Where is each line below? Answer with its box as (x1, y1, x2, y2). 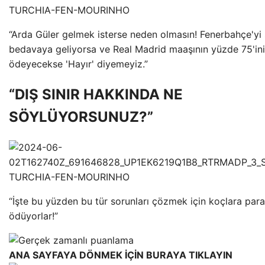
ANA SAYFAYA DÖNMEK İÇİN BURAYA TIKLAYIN (9, 248, 232, 261)
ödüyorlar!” (9, 209, 58, 222)
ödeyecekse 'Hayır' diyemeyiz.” (9, 57, 148, 70)
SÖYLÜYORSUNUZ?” (9, 108, 153, 125)
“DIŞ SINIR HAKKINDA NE (9, 85, 183, 103)
